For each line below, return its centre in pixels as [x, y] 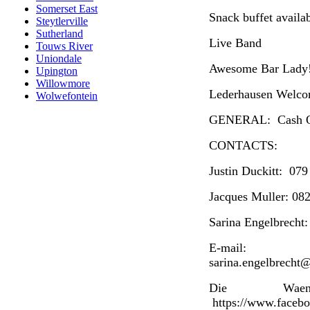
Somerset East [67, 9]
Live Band [235, 43]
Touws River [64, 46]
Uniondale [59, 58]
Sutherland [60, 34]
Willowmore [63, 83]
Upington [57, 71]
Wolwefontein [67, 96]
